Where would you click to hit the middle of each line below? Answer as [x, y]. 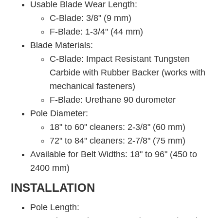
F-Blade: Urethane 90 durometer [113, 100]
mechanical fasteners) [93, 86]
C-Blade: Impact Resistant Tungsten [120, 59]
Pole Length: [55, 208]
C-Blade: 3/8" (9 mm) [91, 18]
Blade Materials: [63, 45]
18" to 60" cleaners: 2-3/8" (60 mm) [118, 127]
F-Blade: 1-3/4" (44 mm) [97, 32]
